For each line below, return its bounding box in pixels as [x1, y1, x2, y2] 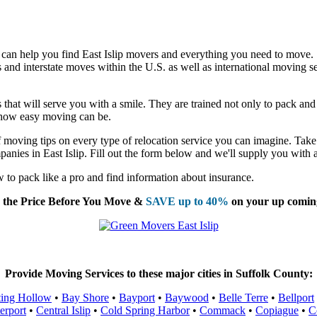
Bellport [278, 291, 314, 304]
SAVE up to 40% [145, 195, 229, 207]
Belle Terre [219, 291, 268, 304]
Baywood [165, 291, 209, 304]
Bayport [119, 291, 155, 304]
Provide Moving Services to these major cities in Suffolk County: [4, 267, 313, 279]
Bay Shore [62, 291, 109, 304]
